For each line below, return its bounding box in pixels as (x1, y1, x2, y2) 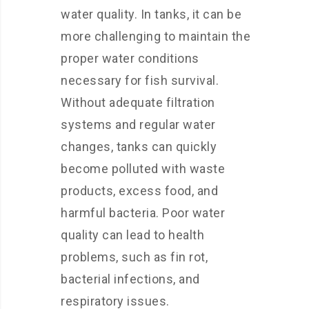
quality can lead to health (61, 228, 204, 242)
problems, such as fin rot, (61, 250, 208, 264)
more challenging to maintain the (61, 29, 250, 43)
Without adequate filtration (61, 95, 215, 110)
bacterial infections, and (61, 272, 200, 286)
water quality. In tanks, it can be (61, 7, 241, 21)
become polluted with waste (61, 161, 225, 176)
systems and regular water (61, 117, 216, 132)
